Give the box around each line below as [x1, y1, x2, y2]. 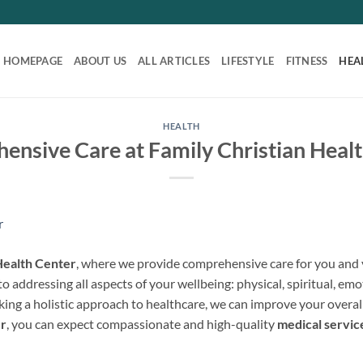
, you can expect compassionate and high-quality [6, 316, 277, 332]
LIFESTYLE [221, 54, 275, 67]
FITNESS [285, 54, 328, 67]
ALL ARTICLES [138, 54, 211, 67]
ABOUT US [74, 54, 127, 67]
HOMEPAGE [3, 54, 63, 67]
